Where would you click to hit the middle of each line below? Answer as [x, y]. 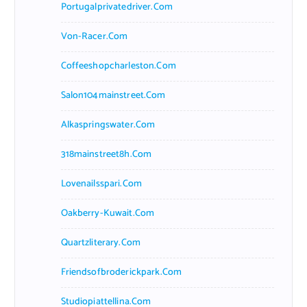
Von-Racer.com [94, 36]
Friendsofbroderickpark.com [121, 272]
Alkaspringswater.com [108, 125]
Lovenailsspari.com [101, 184]
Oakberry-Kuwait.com [108, 213]
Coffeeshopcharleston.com [118, 66]
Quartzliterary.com [101, 243]
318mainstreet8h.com [106, 154]
